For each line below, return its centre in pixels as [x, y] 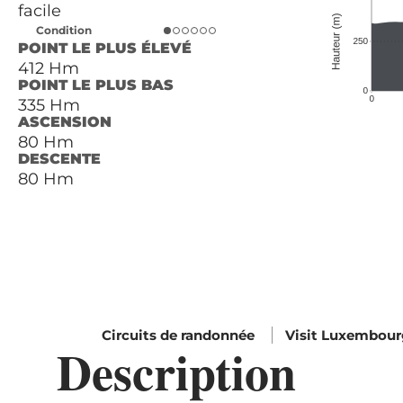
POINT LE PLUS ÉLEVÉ [105, 49]
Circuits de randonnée [180, 336]
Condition [64, 31]
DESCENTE [59, 159]
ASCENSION [65, 122]
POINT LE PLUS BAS [96, 85]
